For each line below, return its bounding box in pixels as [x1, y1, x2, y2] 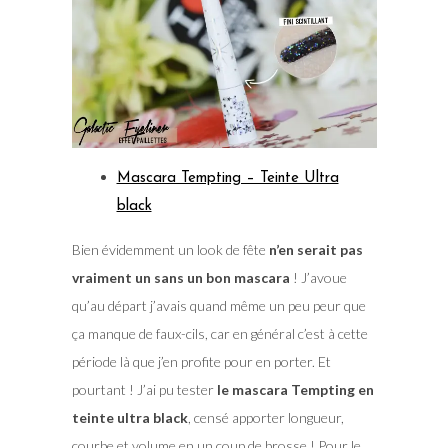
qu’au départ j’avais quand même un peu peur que [71, 297, 366, 315]
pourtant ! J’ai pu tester [71, 381, 214, 399]
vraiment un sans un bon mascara [71, 269, 293, 287]
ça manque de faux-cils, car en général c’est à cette [71, 325, 368, 343]
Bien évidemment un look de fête [71, 241, 266, 259]
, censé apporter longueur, [187, 409, 344, 427]
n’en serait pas [265, 241, 363, 259]
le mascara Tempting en [213, 381, 374, 399]
